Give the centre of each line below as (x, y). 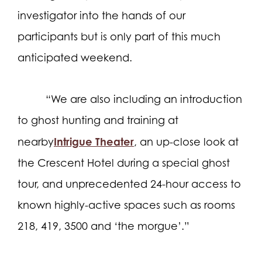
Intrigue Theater (94, 141)
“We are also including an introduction (144, 99)
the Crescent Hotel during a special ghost (124, 163)
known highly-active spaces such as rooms (126, 205)
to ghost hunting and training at (98, 120)
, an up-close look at (186, 142)
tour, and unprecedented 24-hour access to (129, 184)
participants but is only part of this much (119, 36)
